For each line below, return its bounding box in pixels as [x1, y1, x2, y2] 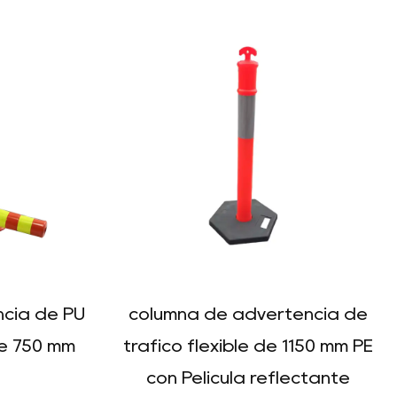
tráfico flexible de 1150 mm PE [123, 338, 373, 354]
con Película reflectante [146, 370, 350, 385]
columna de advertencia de [128, 306, 368, 322]
